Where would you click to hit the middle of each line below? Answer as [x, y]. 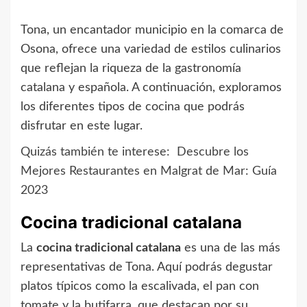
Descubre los [213, 152]
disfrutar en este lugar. [82, 126]
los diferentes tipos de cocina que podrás [133, 107]
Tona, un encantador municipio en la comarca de [152, 30]
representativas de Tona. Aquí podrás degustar [147, 268]
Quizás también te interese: [95, 152]
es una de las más [231, 248]
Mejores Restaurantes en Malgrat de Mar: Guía [149, 172]
